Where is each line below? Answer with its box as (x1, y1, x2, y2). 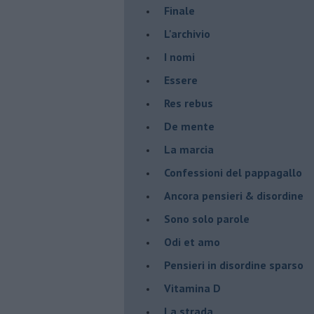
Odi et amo (164, 234, 220, 249)
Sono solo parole (164, 211, 250, 226)
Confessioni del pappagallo (164, 165, 302, 179)
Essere (164, 72, 198, 87)
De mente (164, 118, 214, 133)
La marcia (164, 142, 214, 156)
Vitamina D (164, 280, 221, 295)
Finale (164, 3, 195, 18)
